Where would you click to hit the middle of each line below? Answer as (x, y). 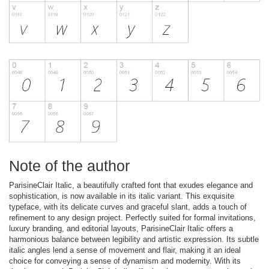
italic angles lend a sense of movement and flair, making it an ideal (125, 250)
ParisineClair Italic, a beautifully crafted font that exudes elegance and (131, 185)
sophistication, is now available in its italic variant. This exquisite (122, 196)
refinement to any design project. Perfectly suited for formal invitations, (132, 217)
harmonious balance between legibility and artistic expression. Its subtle (134, 239)
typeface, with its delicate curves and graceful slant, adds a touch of (128, 207)
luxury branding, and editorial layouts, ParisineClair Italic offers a (121, 228)
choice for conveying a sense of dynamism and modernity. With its (125, 261)
